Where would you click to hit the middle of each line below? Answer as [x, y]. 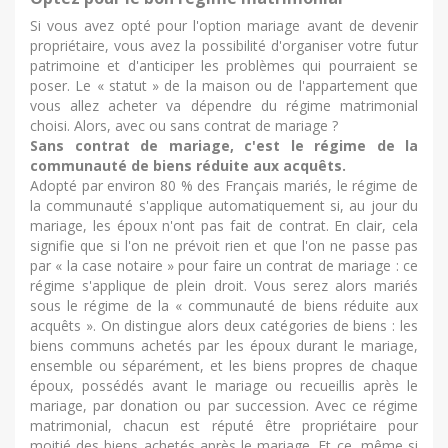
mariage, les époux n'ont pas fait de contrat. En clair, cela [224, 225]
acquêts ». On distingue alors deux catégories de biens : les [224, 325]
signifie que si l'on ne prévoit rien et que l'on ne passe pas [224, 245]
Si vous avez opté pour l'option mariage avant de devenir [224, 25]
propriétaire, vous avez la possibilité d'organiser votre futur [224, 45]
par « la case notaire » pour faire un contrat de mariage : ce [224, 265]
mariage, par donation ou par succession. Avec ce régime [224, 405]
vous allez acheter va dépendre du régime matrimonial [224, 105]
